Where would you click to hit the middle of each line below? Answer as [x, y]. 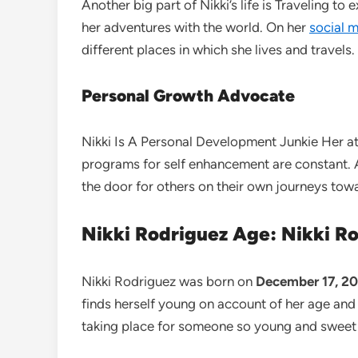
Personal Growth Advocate [188, 95]
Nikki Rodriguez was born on [169, 281]
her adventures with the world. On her [195, 27]
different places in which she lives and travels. [218, 49]
